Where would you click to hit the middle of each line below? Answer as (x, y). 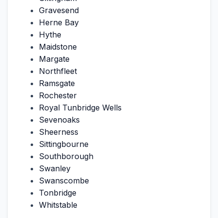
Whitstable (58, 205)
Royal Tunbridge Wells (80, 107)
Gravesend (59, 10)
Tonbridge (58, 192)
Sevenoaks (59, 119)
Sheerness (59, 132)
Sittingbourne (64, 144)
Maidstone (58, 46)
